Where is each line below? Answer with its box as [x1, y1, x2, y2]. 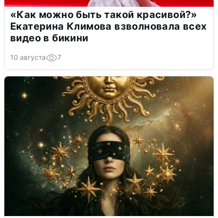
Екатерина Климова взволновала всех [10, 20, 207, 32]
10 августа [10, 53, 46, 61]
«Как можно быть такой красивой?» [10, 8, 198, 20]
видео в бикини [10, 32, 89, 44]
